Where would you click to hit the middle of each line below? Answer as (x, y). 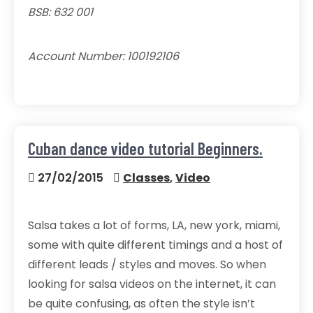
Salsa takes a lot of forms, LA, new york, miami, (154, 225)
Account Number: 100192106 (103, 56)
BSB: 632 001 (60, 12)
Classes (146, 178)
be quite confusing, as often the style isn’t (141, 304)
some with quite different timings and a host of (155, 245)
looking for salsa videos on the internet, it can (152, 284)
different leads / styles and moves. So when (147, 264)
